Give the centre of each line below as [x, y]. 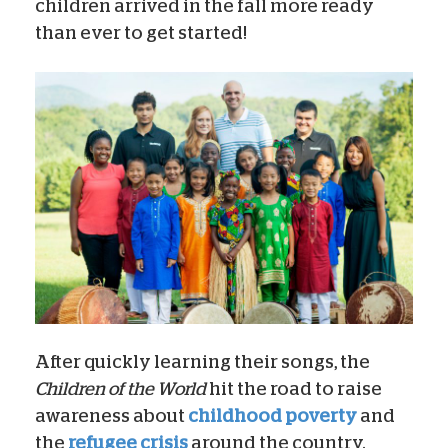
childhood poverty [272, 415]
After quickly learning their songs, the [202, 361]
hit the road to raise [295, 388]
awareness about [111, 415]
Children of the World [122, 388]
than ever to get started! [141, 32]
